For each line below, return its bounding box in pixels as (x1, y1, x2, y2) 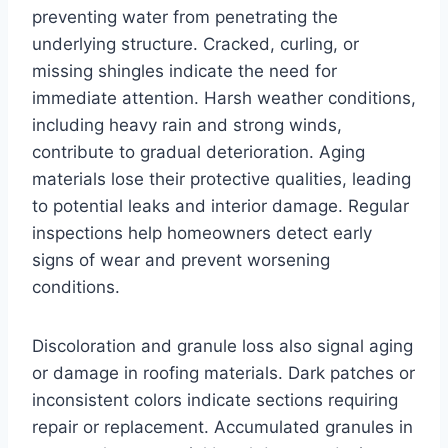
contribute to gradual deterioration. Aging (32, 141, 365, 162)
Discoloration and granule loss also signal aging (32, 335, 413, 356)
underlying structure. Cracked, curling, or (32, 33, 359, 54)
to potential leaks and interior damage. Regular (32, 195, 409, 216)
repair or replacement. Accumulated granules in (32, 416, 413, 437)
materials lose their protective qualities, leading (32, 168, 411, 189)
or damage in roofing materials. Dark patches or (32, 362, 415, 383)
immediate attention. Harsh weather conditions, (32, 87, 416, 108)
